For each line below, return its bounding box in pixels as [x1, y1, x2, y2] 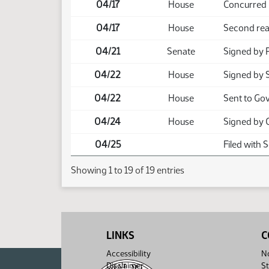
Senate [166, 46, 195, 57]
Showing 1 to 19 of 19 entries [71, 165, 184, 177]
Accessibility [106, 249, 151, 259]
